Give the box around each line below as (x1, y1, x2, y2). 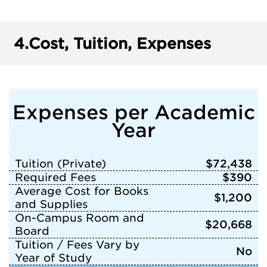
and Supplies (15, 198, 88, 210)
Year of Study (15, 252, 92, 264)
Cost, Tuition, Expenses (29, 35, 211, 52)
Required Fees (15, 171, 96, 184)
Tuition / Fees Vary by (15, 238, 139, 251)
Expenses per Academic (12, 101, 255, 124)
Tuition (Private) (15, 157, 106, 170)
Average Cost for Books (15, 185, 148, 197)
